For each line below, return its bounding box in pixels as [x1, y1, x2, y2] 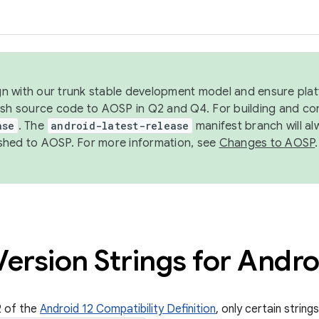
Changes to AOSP [219, 136, 315, 150]
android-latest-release [51, 119, 189, 132]
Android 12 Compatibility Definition [40, 302, 216, 316]
